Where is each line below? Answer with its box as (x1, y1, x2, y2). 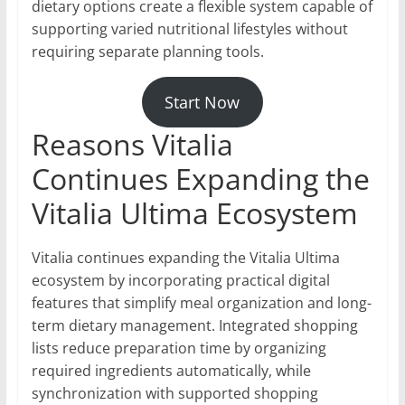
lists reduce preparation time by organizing (31, 338, 326, 359)
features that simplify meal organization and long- (31, 293, 372, 314)
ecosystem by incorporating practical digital (31, 270, 330, 291)
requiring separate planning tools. (31, 42, 264, 62)
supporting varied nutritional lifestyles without (31, 19, 348, 40)
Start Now (165, 91, 240, 114)
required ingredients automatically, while (31, 361, 311, 381)
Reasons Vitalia (31, 125, 233, 165)
